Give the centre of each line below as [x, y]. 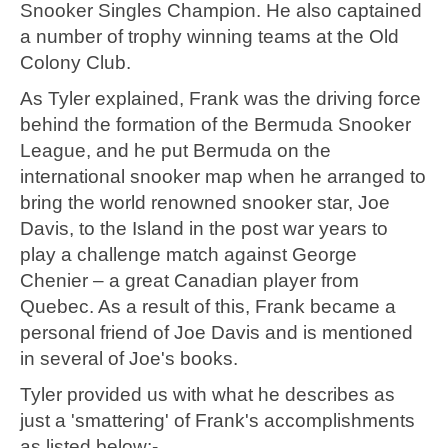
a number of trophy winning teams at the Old [209, 37]
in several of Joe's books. [129, 359]
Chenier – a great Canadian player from [189, 281]
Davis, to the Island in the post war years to [204, 229]
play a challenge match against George [188, 255]
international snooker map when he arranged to [223, 177]
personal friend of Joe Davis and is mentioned [216, 333]
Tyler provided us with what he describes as [207, 395]
